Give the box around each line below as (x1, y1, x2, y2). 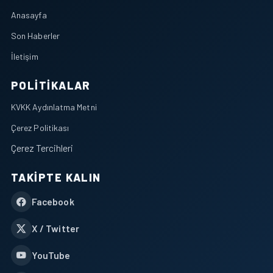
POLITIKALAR (11, 79, 91, 93)
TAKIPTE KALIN (11, 171, 101, 185)
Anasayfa (11, 10, 47, 21)
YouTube (32, 249, 71, 261)
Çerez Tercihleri (11, 142, 73, 154)
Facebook (32, 196, 74, 208)
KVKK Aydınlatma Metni (11, 102, 97, 113)
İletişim (11, 51, 38, 62)
